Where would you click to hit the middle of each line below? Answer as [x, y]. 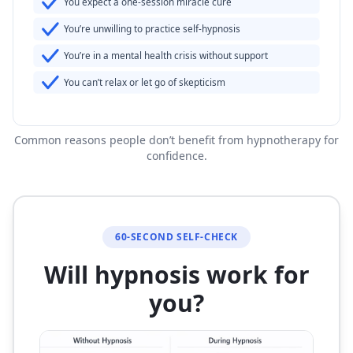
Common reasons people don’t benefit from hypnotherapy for [176, 140]
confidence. [176, 156]
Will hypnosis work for [176, 275]
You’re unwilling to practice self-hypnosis [152, 29]
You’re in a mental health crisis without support [166, 55]
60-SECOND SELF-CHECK [176, 237]
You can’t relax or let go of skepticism [145, 82]
